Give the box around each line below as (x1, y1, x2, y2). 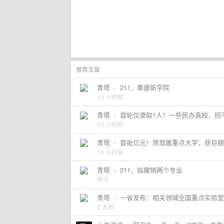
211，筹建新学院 (120, 82, 169, 92)
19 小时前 (97, 147, 123, 156)
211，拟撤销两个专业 (120, 165, 182, 174)
